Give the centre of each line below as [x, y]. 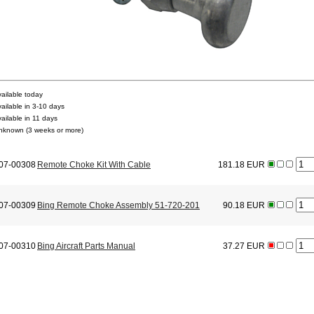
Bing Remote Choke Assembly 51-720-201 [118, 206]
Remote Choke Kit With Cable [94, 165]
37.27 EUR [244, 246]
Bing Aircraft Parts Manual [86, 246]
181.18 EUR [241, 165]
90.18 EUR [244, 206]
